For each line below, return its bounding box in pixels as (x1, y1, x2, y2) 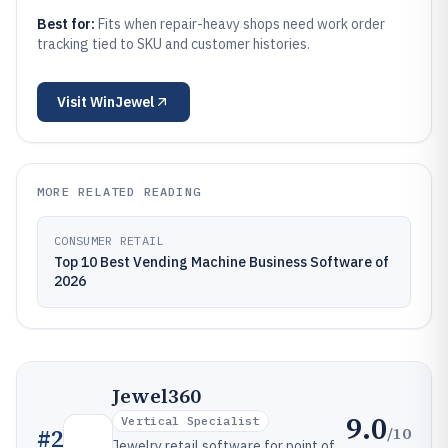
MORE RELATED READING (37, 184, 201, 199)
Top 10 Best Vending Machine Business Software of (54, 253, 389, 271)
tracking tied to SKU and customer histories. (37, 35, 310, 53)
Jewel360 (112, 382, 201, 410)
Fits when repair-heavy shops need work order (98, 15, 385, 33)
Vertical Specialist (121, 413, 260, 428)
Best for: (37, 15, 98, 33)
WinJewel (90, 93, 154, 111)
